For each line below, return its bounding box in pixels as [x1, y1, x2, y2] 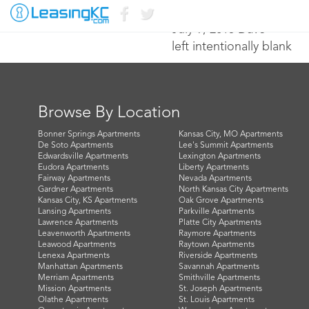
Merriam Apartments [38, 274, 114, 282]
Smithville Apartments [178, 274, 260, 282]
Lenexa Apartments [38, 252, 110, 260]
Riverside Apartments [178, 252, 257, 260]
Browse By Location [38, 105, 180, 121]
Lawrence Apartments [38, 219, 118, 227]
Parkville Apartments [178, 208, 255, 216]
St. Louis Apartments [178, 296, 255, 304]
